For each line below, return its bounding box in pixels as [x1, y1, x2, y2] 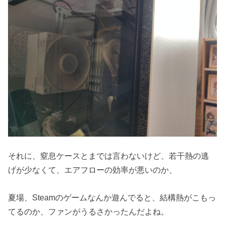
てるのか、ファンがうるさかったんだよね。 [8, 206, 169, 216]
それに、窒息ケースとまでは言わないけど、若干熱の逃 [8, 151, 209, 161]
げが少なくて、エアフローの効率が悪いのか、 [8, 165, 177, 175]
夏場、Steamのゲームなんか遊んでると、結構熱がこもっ [8, 192, 216, 202]
